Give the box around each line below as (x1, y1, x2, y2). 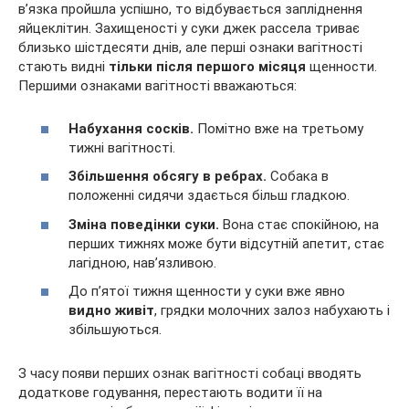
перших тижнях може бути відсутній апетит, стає (68, 235, 384, 252)
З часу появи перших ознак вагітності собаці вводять (18, 365, 362, 383)
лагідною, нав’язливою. (68, 254, 216, 271)
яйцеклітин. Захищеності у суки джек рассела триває (18, 20, 360, 37)
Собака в (267, 168, 329, 185)
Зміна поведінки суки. (68, 215, 219, 233)
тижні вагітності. (68, 139, 175, 156)
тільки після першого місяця (109, 58, 306, 76)
